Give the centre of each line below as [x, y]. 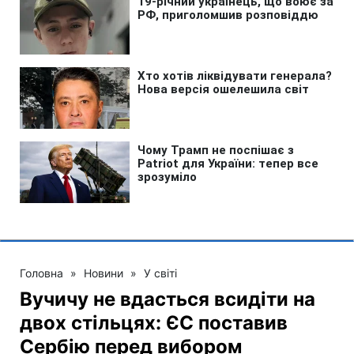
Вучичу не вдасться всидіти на [168, 299]
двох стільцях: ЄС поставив [154, 322]
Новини [104, 273]
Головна [41, 273]
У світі [160, 273]
